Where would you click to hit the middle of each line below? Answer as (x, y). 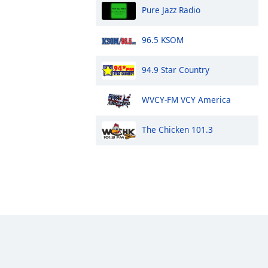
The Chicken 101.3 (177, 129)
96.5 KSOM (163, 39)
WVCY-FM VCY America (186, 99)
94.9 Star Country (176, 69)
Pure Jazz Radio (171, 10)
